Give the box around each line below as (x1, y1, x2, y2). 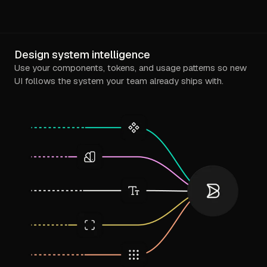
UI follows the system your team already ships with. (14, 74, 223, 86)
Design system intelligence (14, 47, 150, 61)
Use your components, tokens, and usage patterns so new (14, 61, 247, 73)
